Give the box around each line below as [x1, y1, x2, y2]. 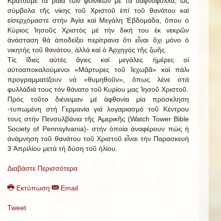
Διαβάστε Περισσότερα [7, 164, 77, 172]
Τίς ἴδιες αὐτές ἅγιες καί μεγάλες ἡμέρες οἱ [7, 56, 189, 64]
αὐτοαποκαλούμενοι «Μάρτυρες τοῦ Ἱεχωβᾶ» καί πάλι [7, 66, 189, 74]
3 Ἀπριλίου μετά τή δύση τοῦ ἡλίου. [7, 145, 117, 152]
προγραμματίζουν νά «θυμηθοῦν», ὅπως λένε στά [7, 75, 189, 83]
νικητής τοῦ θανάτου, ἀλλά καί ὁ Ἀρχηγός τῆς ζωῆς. [7, 46, 167, 54]
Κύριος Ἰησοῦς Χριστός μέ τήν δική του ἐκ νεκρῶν [7, 26, 189, 34]
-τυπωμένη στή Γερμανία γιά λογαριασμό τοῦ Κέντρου [7, 105, 189, 113]
